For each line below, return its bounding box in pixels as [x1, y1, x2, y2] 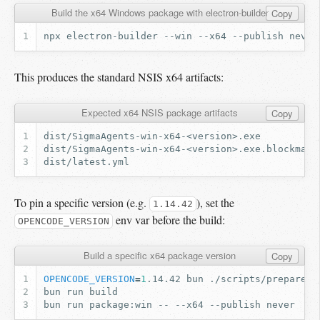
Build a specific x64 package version [84, 248, 236, 262]
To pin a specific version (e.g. [14, 194, 149, 210]
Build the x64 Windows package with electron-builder [51, 5, 269, 19]
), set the [196, 194, 234, 210]
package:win [89, 299, 153, 311]
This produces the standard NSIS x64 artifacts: [14, 69, 224, 84]
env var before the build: [112, 211, 225, 227]
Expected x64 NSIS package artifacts [81, 105, 238, 119]
